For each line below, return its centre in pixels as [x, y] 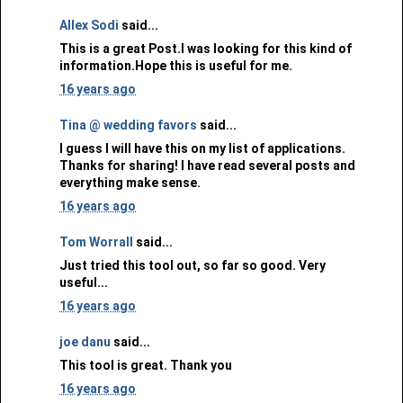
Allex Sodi [89, 25]
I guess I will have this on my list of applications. [202, 148]
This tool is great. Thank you [146, 365]
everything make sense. [130, 182]
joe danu [85, 341]
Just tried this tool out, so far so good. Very [193, 265]
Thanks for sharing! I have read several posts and [207, 165]
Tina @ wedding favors [128, 125]
